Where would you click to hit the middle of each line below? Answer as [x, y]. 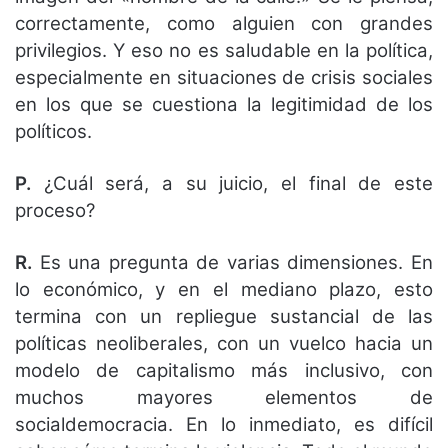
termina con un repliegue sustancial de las [224, 317]
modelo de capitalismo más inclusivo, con [224, 371]
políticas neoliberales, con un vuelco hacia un [224, 344]
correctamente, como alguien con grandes [224, 24]
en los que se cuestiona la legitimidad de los [224, 105]
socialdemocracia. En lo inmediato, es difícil [224, 425]
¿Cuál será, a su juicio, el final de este [232, 184]
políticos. [53, 132]
